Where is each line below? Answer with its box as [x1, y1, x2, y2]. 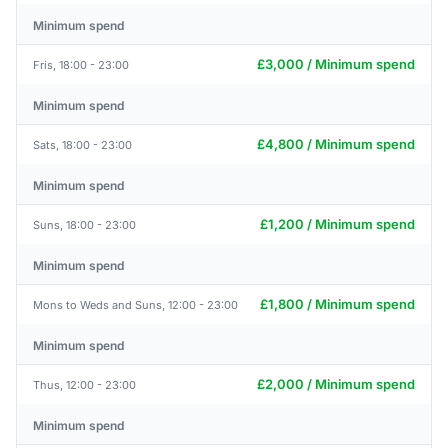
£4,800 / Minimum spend [257, 136, 415, 152]
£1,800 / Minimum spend [260, 296, 415, 312]
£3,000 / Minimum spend [257, 56, 415, 72]
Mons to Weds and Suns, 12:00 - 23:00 [33, 297, 238, 312]
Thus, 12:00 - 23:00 [33, 377, 136, 392]
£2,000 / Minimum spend [257, 376, 415, 392]
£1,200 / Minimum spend [260, 216, 415, 232]
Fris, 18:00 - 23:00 [33, 57, 129, 72]
